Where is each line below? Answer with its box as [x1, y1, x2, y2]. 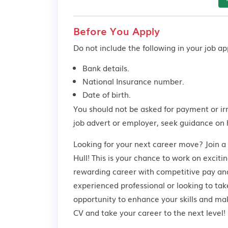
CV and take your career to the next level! [73, 207, 225, 218]
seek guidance [161, 117, 213, 128]
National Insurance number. [82, 75, 184, 87]
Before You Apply [73, 23, 160, 38]
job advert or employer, [73, 117, 161, 128]
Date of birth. [82, 89, 131, 100]
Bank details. [82, 62, 129, 73]
